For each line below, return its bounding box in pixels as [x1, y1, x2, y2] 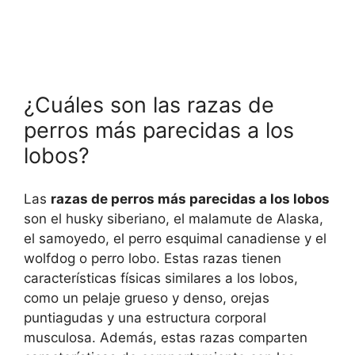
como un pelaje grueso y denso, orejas [24, 289, 269, 306]
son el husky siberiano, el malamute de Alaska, [24, 210, 323, 227]
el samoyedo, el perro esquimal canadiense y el [24, 230, 326, 246]
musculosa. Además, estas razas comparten [24, 329, 307, 345]
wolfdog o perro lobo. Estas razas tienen [24, 250, 281, 266]
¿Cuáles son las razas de [24, 92, 274, 119]
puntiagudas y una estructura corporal [24, 309, 266, 326]
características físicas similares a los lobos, [24, 269, 298, 286]
